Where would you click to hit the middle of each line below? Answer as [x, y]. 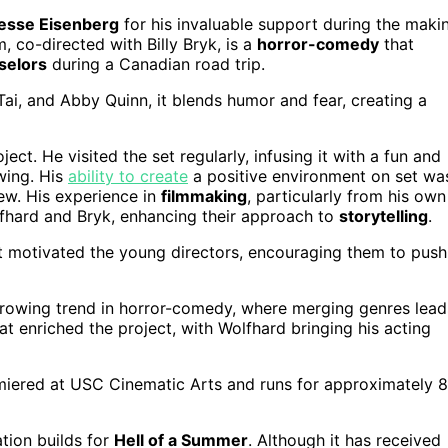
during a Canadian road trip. [156, 63]
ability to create [128, 175]
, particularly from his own [346, 195]
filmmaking [204, 195]
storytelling [383, 215]
